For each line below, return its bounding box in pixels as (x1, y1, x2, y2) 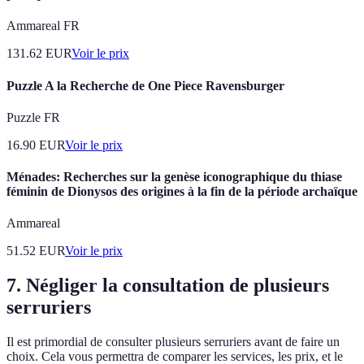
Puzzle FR (6, 110, 60, 124)
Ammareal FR (6, 19, 80, 33)
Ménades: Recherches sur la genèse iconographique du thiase (6, 170, 342, 184)
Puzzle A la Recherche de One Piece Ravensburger (6, 78, 284, 93)
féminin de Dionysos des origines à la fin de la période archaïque (6, 184, 357, 199)
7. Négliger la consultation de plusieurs (6, 275, 329, 297)
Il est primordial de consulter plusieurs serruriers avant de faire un (6, 335, 340, 349)
